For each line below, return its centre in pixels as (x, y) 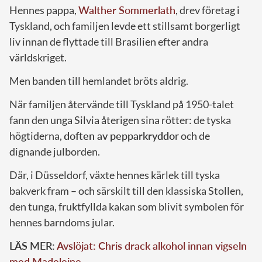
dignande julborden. (55, 152)
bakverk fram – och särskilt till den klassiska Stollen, (126, 191)
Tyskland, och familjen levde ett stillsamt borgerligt (125, 26)
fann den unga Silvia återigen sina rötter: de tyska (120, 120)
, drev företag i (208, 10)
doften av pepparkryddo (119, 136)
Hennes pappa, (44, 10)
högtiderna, (37, 136)
